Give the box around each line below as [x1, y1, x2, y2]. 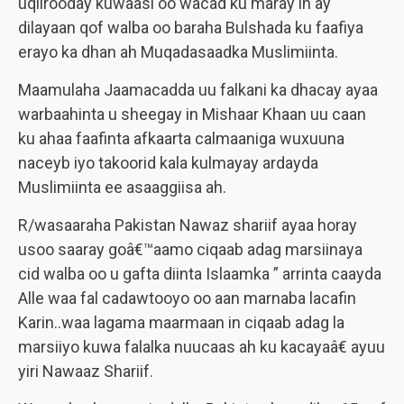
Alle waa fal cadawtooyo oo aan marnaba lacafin [18, 289, 356, 308]
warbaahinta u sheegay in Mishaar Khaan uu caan [18, 105, 366, 124]
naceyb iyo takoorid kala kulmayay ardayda [18, 153, 318, 172]
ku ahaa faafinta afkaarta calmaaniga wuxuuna [18, 129, 344, 148]
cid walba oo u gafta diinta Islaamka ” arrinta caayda [18, 264, 381, 283]
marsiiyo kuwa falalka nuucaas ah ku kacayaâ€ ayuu [18, 337, 385, 356]
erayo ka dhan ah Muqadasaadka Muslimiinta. [18, 42, 338, 61]
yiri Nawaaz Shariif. [18, 362, 153, 381]
